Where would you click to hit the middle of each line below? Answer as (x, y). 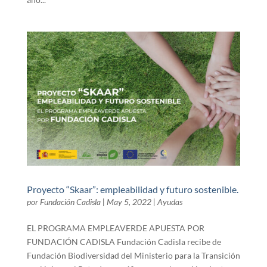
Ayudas (170, 201)
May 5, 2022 (129, 201)
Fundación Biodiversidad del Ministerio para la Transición (133, 255)
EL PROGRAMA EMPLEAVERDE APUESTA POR (115, 228)
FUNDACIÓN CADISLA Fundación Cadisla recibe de (124, 241)
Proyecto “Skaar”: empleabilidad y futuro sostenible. (132, 189)
